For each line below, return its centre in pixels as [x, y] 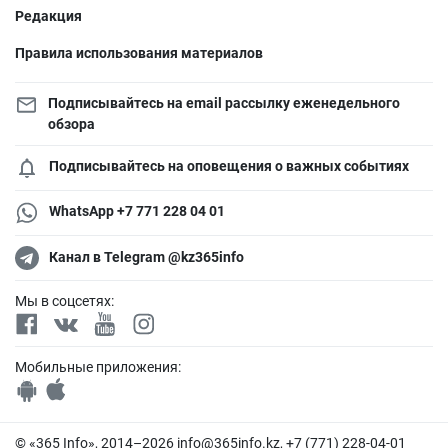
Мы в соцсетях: [64, 300]
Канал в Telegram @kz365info [146, 257]
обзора [71, 123]
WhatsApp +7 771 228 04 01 [137, 210]
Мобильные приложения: [98, 366]
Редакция [48, 15]
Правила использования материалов [139, 52]
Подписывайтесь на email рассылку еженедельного [223, 102]
